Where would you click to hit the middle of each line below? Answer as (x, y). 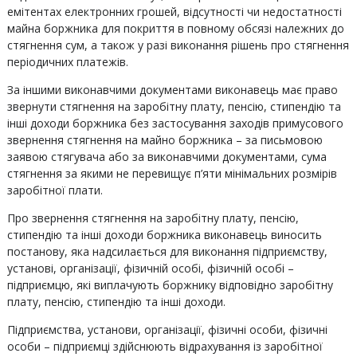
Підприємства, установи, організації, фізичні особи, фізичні (167, 330)
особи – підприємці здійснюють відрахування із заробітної (165, 346)
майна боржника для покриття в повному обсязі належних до (175, 28)
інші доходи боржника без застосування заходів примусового (175, 123)
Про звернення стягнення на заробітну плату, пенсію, (153, 218)
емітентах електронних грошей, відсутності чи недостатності (174, 12)
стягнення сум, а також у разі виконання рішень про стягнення (178, 45)
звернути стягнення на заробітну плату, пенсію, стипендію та (174, 106)
